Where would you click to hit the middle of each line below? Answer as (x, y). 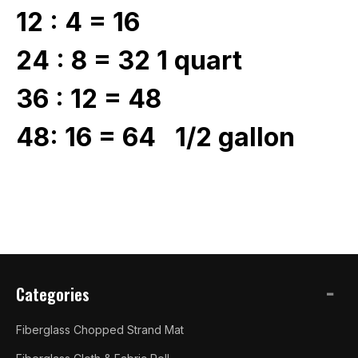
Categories (53, 294)
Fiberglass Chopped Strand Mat (100, 329)
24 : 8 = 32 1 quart (129, 60)
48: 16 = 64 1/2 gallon (155, 137)
